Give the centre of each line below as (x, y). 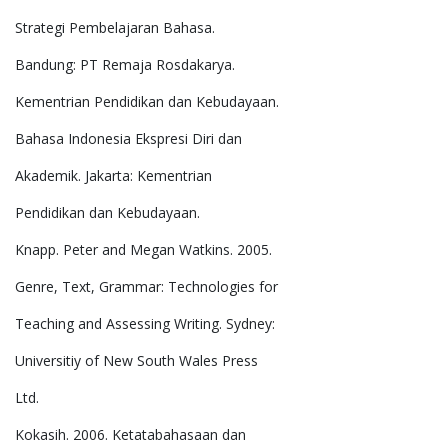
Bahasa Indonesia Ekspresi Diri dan (128, 139)
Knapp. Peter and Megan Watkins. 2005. (143, 250)
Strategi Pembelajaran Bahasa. (115, 28)
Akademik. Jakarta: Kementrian (113, 176)
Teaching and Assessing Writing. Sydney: (145, 324)
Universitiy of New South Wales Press (136, 361)
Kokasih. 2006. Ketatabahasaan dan (130, 435)
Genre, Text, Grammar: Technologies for (146, 287)
